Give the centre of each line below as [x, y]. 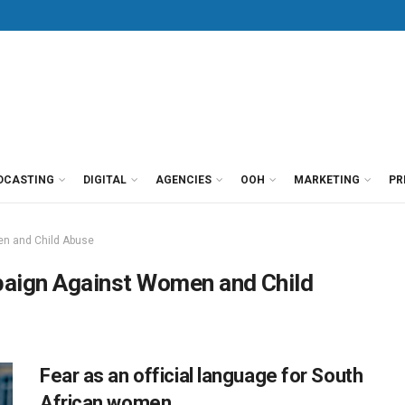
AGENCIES [184, 180]
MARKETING [327, 180]
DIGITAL [105, 180]
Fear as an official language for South [202, 376]
